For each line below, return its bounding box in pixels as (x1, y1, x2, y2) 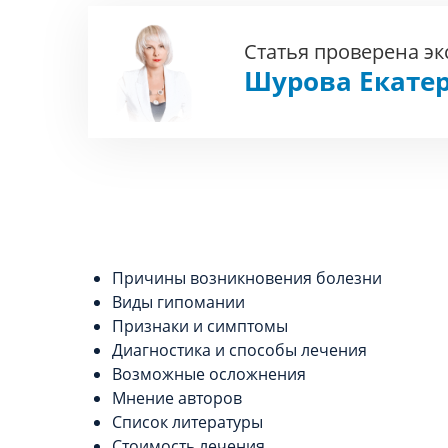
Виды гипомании (112, 291, 245, 313)
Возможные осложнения (112, 363, 306, 385)
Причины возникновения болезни (112, 267, 382, 289)
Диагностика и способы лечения (112, 339, 367, 361)
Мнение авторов (112, 387, 242, 409)
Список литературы (112, 411, 263, 433)
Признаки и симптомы (112, 315, 288, 337)
